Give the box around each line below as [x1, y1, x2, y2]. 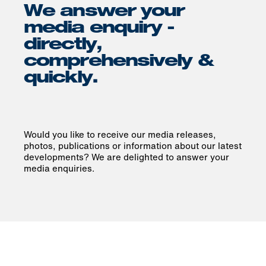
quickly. [24, 71, 97, 87]
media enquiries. [24, 161, 94, 175]
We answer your [24, 4, 185, 21]
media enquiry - [24, 21, 175, 37]
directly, [24, 37, 102, 54]
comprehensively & [24, 54, 213, 71]
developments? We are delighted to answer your [24, 150, 229, 163]
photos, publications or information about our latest [24, 139, 242, 152]
